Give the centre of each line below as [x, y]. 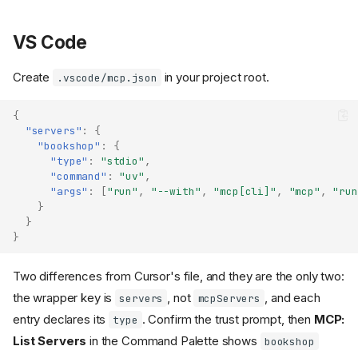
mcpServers [229, 298]
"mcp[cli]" [245, 192]
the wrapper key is [64, 297]
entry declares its [61, 319]
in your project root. [215, 77]
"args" [70, 192]
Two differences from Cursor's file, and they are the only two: [179, 276]
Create [33, 77]
